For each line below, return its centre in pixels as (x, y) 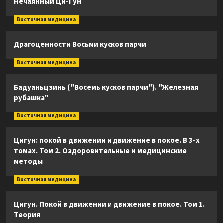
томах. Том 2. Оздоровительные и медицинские (100, 151)
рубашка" (31, 97)
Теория (27, 214)
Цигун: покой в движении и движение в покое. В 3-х (107, 140)
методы (28, 161)
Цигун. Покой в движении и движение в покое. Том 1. (109, 204)
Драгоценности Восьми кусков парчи (80, 44)
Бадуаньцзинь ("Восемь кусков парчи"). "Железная (106, 87)
